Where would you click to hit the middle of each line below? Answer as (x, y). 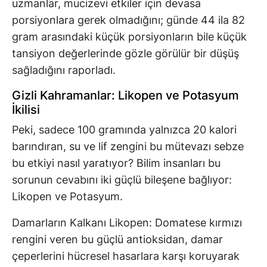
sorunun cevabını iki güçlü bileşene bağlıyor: (122, 180)
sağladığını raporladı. (64, 70)
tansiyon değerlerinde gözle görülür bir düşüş (125, 54)
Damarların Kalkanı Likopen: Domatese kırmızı (127, 223)
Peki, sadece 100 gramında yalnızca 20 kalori (124, 130)
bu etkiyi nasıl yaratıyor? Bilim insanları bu (116, 163)
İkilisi (26, 110)
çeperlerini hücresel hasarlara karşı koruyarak (126, 256)
